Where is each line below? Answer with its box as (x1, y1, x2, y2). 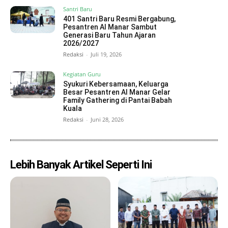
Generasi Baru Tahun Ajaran (63, 31, 156, 40)
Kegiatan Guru (63, 70, 101, 78)
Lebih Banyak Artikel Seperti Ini (10, 158, 152, 172)
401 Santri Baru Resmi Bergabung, (63, 15, 176, 23)
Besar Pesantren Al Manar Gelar (63, 88, 171, 97)
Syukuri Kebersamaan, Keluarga (63, 80, 169, 89)
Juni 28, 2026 (91, 116, 124, 124)
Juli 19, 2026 (91, 50, 122, 59)
